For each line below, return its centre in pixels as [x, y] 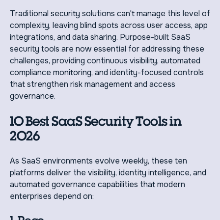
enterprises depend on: [52, 196]
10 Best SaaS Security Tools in [96, 121]
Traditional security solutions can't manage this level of [110, 13]
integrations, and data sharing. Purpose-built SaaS [100, 37]
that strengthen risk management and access [93, 84]
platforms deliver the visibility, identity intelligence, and [108, 172]
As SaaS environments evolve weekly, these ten [98, 161]
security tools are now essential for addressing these [107, 49]
